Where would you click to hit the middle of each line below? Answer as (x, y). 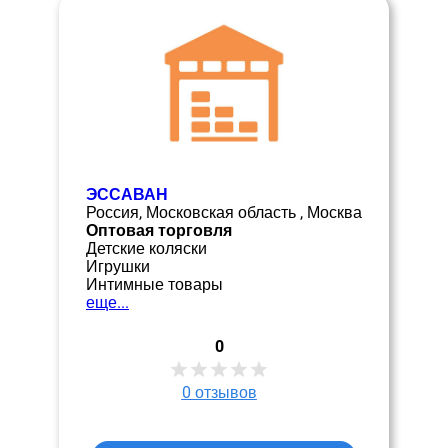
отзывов (223, 392)
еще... (107, 302)
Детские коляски (146, 248)
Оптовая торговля (159, 230)
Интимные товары (154, 284)
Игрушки (118, 266)
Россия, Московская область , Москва (224, 212)
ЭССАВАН (127, 194)
